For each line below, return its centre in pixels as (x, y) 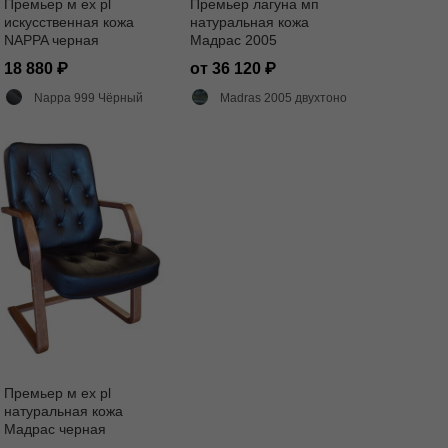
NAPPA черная (51, 40)
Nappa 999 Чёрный (88, 98)
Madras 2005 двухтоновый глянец (283, 98)
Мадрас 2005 (233, 40)
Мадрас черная (55, 429)
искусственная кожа (69, 22)
